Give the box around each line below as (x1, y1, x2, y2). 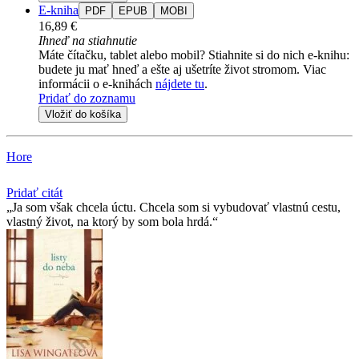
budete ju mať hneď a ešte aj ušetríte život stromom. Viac (38, 62, 326, 76)
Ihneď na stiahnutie (38, 33, 137, 47)
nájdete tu (155, 76, 204, 91)
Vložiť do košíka (45, 107, 121, 120)
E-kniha (38, 2, 79, 17)
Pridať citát (6, 185, 63, 200)
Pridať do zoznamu (38, 91, 135, 105)
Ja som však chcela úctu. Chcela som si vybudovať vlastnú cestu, (12, 200, 341, 214)
